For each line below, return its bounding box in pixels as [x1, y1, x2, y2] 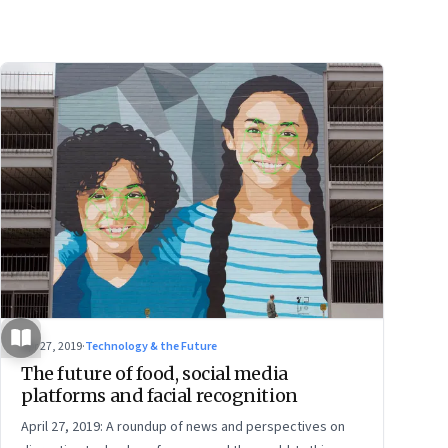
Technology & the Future [85, 337, 217, 355]
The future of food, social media [21, 361, 288, 385]
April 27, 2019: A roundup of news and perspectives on [21, 416, 345, 437]
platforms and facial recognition [21, 383, 298, 407]
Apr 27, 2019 [21, 337, 82, 355]
